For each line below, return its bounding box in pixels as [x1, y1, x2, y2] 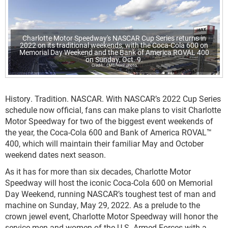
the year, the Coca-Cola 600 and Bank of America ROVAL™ [5, 127, 212, 138]
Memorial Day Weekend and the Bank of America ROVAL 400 [19, 47, 209, 58]
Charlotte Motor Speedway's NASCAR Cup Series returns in [22, 33, 206, 43]
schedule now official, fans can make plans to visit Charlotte [5, 104, 221, 116]
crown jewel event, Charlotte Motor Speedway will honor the [5, 211, 218, 222]
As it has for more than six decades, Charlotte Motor [5, 166, 191, 177]
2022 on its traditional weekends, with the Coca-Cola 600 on [20, 40, 208, 50]
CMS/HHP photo [106, 63, 137, 68]
